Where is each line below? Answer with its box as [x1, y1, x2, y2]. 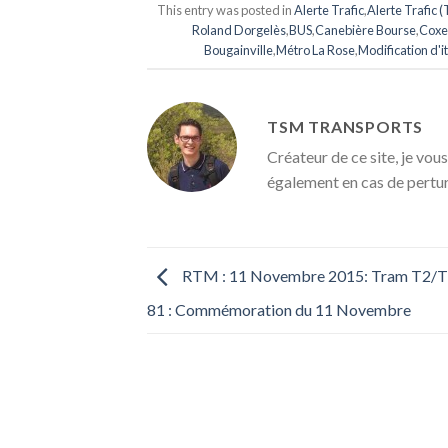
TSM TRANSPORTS [267, 117, 424, 137]
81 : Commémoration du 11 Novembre [147, 300, 411, 320]
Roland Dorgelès [192, 22, 287, 39]
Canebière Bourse [315, 22, 417, 39]
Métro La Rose [276, 42, 356, 59]
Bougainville [204, 42, 274, 59]
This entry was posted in [156, 2, 294, 19]
